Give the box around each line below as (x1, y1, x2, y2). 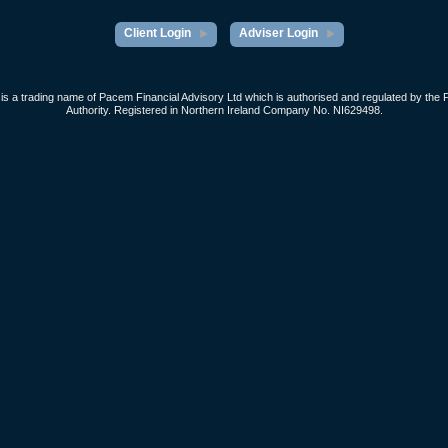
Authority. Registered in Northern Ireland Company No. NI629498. (65, 104, 383, 116)
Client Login (123, 26, 191, 40)
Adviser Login (238, 26, 318, 40)
